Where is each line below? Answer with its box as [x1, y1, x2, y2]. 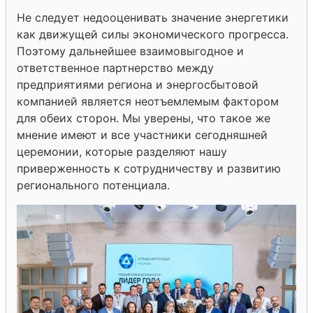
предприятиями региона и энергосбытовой [17, 77, 259, 92]
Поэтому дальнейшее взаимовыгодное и [17, 43, 244, 58]
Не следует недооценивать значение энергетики [17, 10, 289, 24]
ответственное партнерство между [17, 60, 214, 75]
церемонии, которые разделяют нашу [17, 144, 227, 159]
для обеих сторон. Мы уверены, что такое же [17, 110, 270, 125]
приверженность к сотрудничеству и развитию [17, 161, 281, 175]
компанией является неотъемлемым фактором [17, 94, 279, 108]
